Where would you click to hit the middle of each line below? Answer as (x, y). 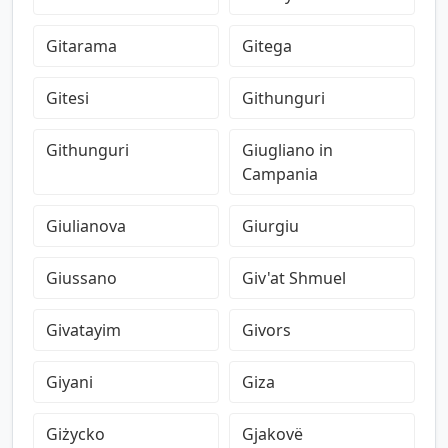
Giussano (81, 278)
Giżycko (75, 434)
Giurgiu (270, 226)
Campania (280, 174)
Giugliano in (287, 150)
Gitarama (81, 46)
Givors (266, 330)
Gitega (267, 46)
